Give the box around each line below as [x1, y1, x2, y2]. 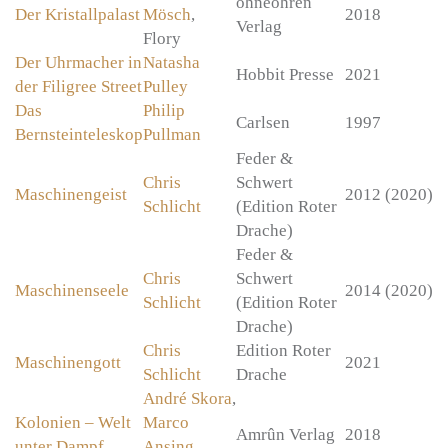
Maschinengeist [15, 185, 127, 205]
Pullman [143, 125, 201, 145]
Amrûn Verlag [236, 425, 335, 445]
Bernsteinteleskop [15, 125, 143, 145]
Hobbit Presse [236, 65, 334, 85]
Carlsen [236, 113, 290, 133]
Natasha [143, 53, 200, 73]
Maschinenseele [15, 281, 129, 301]
